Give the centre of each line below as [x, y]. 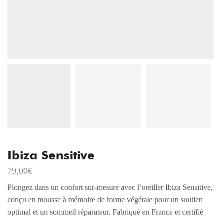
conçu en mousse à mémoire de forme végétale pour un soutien [105, 199]
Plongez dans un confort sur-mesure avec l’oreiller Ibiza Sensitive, [110, 187]
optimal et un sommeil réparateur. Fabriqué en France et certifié [105, 212]
